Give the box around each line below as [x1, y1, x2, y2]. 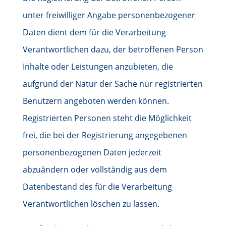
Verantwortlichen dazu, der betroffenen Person [22, 44, 203, 55]
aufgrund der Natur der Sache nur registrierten [22, 78, 203, 89]
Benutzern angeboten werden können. [22, 95, 169, 106]
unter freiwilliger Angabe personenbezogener [22, 10, 195, 21]
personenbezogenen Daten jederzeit [22, 147, 161, 158]
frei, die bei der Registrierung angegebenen [22, 130, 187, 141]
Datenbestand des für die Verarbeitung [22, 181, 172, 192]
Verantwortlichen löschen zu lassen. [22, 198, 159, 209]
